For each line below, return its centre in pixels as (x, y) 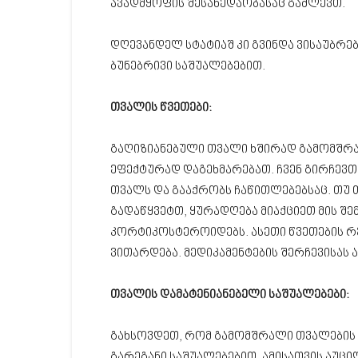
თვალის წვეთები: (161, 108)
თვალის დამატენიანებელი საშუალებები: (230, 295)
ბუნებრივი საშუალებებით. (188, 67)
